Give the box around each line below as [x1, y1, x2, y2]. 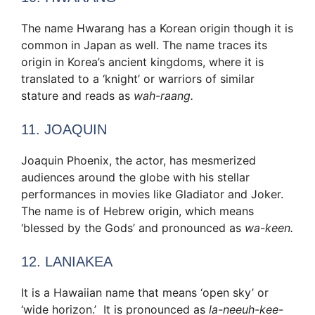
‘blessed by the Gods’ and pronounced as [21, 220, 245, 235]
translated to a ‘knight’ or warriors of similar [21, 71, 255, 86]
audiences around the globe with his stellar [21, 169, 250, 184]
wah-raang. [134, 88, 193, 103]
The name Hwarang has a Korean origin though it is [21, 20, 293, 35]
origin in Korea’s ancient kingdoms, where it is [21, 54, 264, 69]
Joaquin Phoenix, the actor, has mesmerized [21, 153, 256, 167]
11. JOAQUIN [21, 121, 107, 137]
